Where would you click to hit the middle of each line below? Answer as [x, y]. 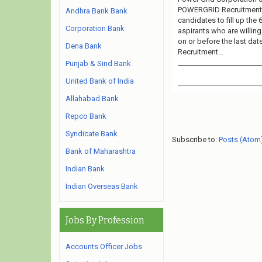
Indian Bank [85, 169]
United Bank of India [100, 81]
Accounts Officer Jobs [104, 247]
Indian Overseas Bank [102, 186]
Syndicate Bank [92, 134]
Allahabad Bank [92, 99]
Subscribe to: [195, 139]
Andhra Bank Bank [96, 11]
